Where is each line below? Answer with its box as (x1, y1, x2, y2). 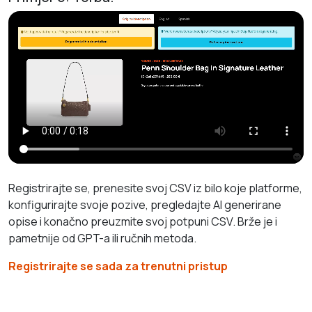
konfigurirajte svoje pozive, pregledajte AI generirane (8, 196, 281, 212)
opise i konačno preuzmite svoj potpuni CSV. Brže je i (8, 213, 277, 229)
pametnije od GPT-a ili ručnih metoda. (8, 230, 196, 246)
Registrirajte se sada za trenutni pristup (8, 258, 228, 274)
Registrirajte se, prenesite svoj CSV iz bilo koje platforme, (8, 180, 302, 196)
